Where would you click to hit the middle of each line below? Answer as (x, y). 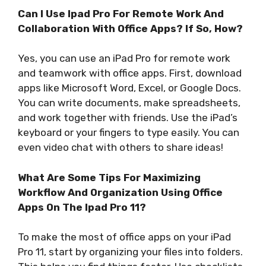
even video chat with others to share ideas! (121, 148)
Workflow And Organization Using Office (120, 192)
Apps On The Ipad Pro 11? (82, 207)
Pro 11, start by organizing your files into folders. (130, 252)
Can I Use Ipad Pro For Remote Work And (121, 13)
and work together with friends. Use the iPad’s (128, 118)
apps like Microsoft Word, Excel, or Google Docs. (129, 88)
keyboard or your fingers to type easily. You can (129, 133)
